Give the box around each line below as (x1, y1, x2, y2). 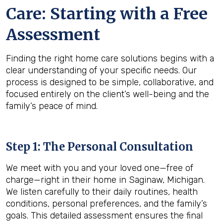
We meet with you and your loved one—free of (6, 163, 193, 173)
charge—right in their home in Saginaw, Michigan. (6, 174, 205, 185)
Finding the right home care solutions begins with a (6, 53, 214, 64)
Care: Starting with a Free (6, 4, 208, 24)
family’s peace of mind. (6, 101, 98, 111)
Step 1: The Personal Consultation (6, 140, 193, 154)
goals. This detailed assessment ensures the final (6, 210, 203, 221)
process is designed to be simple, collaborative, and (6, 77, 214, 88)
